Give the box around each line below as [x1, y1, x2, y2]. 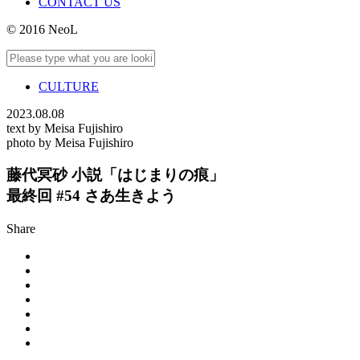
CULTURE [39, 79, 99, 93]
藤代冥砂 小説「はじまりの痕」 [6, 166, 239, 184]
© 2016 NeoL [6, 22, 78, 36]
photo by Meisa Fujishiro [6, 135, 133, 149]
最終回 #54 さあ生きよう [6, 187, 176, 205]
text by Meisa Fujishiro [6, 121, 123, 135]
